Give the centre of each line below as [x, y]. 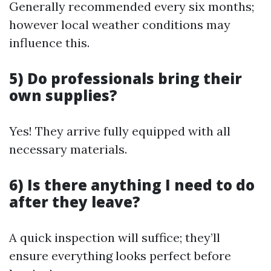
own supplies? [63, 95]
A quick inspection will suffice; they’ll [115, 237]
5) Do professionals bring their [126, 78]
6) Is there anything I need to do [132, 185]
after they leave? [75, 202]
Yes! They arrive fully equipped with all [120, 131]
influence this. [49, 43]
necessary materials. [68, 149]
